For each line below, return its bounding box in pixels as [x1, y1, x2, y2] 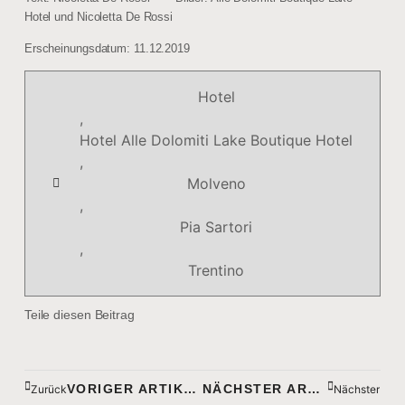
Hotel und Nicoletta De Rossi [24, 9, 174, 24]
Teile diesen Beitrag [24, 307, 135, 323]
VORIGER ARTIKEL [184, 381, 197, 397]
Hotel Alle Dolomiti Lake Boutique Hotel [80, 131, 353, 150]
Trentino [188, 261, 244, 280]
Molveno [186, 174, 246, 193]
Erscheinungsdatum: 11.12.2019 [24, 41, 190, 55]
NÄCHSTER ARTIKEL [307, 381, 320, 397]
